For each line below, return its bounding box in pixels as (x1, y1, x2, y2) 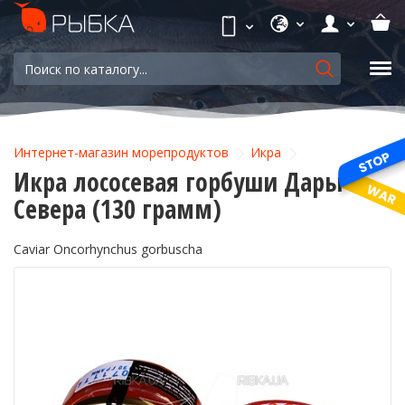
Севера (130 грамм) (14, 192, 221, 226)
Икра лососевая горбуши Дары (14, 165, 343, 199)
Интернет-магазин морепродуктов (14, 144, 229, 161)
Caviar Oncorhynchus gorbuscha (14, 240, 202, 258)
